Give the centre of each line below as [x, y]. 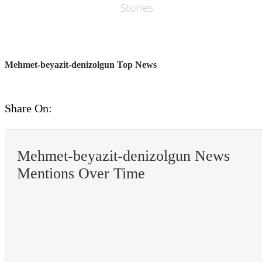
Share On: [28, 108]
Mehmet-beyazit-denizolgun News [123, 156]
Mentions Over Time [81, 174]
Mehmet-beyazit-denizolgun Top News [81, 64]
